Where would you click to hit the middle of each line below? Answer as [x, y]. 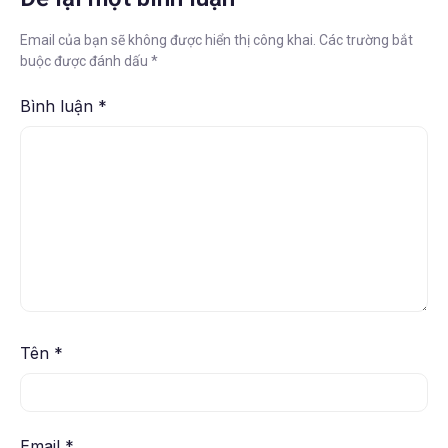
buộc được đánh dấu [85, 60]
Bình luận [59, 106]
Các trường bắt [366, 39]
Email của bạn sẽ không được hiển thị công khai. [168, 39]
